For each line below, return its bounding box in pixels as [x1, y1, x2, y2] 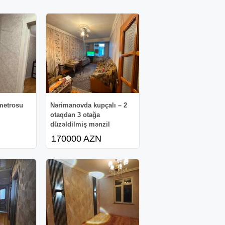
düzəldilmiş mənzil [50, 120, 110, 128]
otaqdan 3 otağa [50, 110, 100, 119]
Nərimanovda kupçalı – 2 [50, 101, 128, 109]
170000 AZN [51, 133, 102, 144]
